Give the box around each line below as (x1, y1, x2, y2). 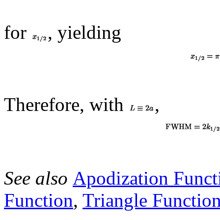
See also (4, 167, 73, 189)
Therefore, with (4, 93, 129, 115)
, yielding (48, 21, 121, 43)
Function (4, 189, 73, 211)
